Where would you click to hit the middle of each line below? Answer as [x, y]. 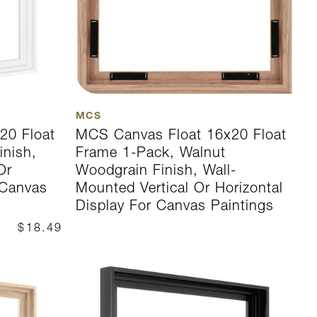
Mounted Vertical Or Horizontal [179, 188]
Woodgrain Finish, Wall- [156, 170]
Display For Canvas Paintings [174, 206]
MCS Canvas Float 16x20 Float [181, 135]
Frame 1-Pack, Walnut [150, 152]
